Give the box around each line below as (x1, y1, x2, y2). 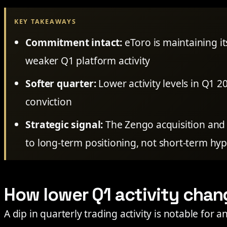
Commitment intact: (25, 35, 122, 50)
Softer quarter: (25, 77, 96, 91)
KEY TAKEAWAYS (14, 17, 77, 26)
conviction (25, 95, 72, 109)
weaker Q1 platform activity (25, 54, 150, 68)
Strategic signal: (25, 118, 103, 132)
